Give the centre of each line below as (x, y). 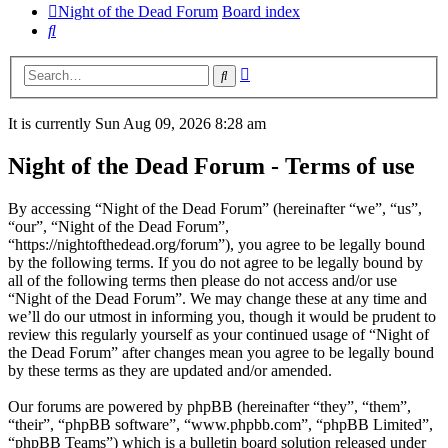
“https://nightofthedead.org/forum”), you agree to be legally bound (216, 245)
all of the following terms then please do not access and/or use (202, 281)
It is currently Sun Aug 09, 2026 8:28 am (137, 124)
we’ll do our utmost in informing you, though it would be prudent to (222, 317)
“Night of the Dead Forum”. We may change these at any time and (217, 299)
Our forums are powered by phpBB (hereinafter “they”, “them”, (209, 407)
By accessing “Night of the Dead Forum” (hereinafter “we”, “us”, (215, 209)
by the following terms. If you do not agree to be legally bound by (215, 263)
